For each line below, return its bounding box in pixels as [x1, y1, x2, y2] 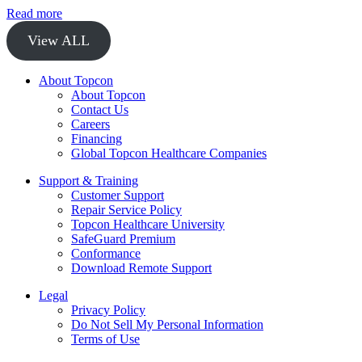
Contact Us [71, 103, 128, 117]
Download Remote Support [71, 261, 212, 276]
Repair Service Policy [71, 203, 182, 217]
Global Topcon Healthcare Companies [71, 146, 267, 161]
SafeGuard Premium [71, 232, 175, 246]
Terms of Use [71, 332, 140, 347]
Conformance [71, 246, 141, 261]
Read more [6, 6, 62, 21]
